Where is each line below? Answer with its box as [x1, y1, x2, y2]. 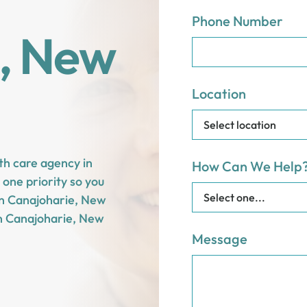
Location [192, 85, 246, 102]
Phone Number [192, 12, 283, 29]
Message [192, 230, 247, 247]
